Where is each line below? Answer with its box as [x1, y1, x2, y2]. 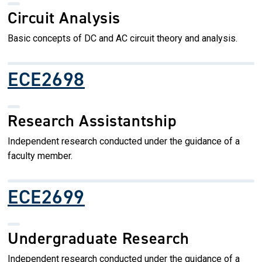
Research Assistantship [8, 109, 177, 132]
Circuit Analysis [8, 6, 120, 29]
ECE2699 [8, 183, 85, 210]
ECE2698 [8, 65, 85, 92]
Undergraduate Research [8, 227, 189, 249]
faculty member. [8, 150, 73, 161]
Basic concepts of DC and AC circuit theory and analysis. [8, 32, 237, 44]
